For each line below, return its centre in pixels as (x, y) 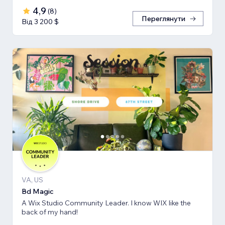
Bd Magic (38, 192)
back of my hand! (50, 212)
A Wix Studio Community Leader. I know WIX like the (106, 203)
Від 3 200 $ (40, 21)
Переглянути (163, 18)
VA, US (32, 180)
